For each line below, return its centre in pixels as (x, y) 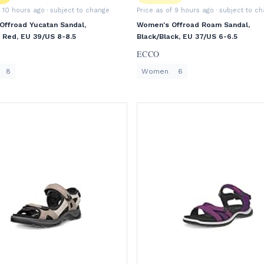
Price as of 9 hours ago (175, 10)
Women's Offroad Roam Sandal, (193, 25)
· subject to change (77, 10)
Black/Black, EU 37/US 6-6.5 (187, 37)
